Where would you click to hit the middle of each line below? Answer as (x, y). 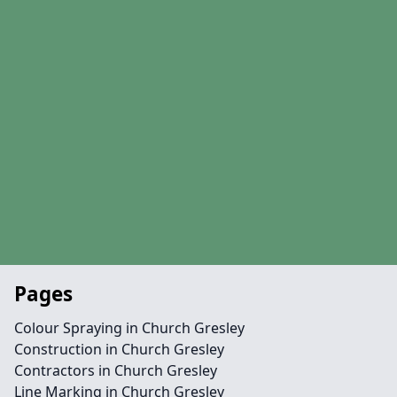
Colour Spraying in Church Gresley (129, 328)
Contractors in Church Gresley (116, 370)
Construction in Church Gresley (119, 349)
